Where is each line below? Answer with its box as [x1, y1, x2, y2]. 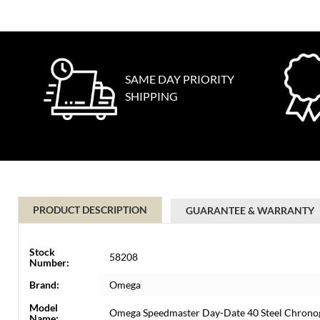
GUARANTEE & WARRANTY [186, 204, 314, 216]
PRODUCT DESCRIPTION [33, 204, 147, 216]
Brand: [29, 279, 59, 291]
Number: [29, 256, 69, 269]
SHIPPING [125, 89, 178, 103]
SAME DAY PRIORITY [125, 72, 234, 86]
